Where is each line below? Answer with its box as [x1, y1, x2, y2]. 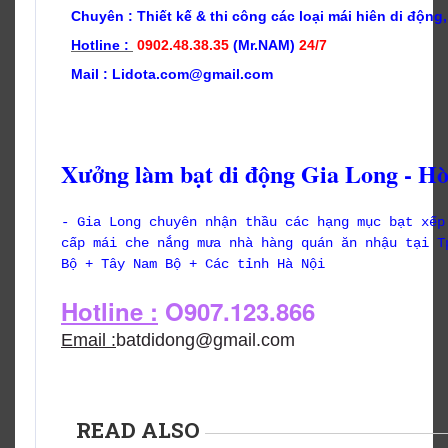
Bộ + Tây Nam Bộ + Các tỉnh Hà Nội [61, 256, 325, 273]
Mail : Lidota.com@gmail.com [71, 66, 273, 83]
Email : [61, 330, 116, 351]
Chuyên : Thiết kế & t [71, 8, 215, 25]
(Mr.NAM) [233, 37, 299, 54]
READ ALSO [76, 416, 200, 445]
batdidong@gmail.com [116, 330, 295, 351]
